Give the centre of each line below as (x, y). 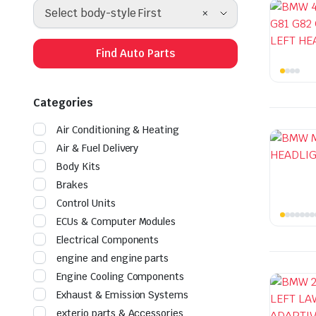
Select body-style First (103, 13)
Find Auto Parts (135, 53)
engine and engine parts (113, 258)
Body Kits (78, 166)
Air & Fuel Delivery (98, 148)
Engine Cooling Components (121, 276)
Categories (63, 102)
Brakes (72, 184)
